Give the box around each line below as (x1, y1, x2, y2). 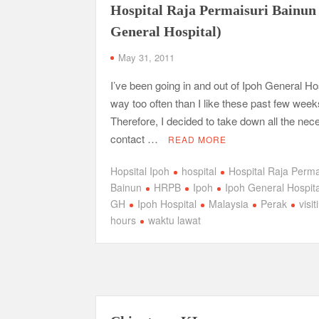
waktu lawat (148, 213, 202, 227)
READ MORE (168, 132, 227, 145)
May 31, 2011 (118, 50, 175, 64)
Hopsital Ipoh (110, 164, 170, 178)
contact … (110, 130, 162, 146)
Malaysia (209, 197, 249, 211)
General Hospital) (110, 23, 222, 39)
